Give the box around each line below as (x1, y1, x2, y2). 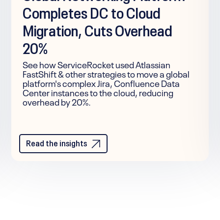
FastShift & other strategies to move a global (22, 66, 190, 80)
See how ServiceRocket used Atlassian (22, 57, 170, 70)
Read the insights (26, 135, 87, 148)
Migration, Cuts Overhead (22, 17, 172, 40)
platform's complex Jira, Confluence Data (22, 76, 180, 89)
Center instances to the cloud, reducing (22, 85, 173, 98)
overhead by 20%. (22, 94, 91, 108)
